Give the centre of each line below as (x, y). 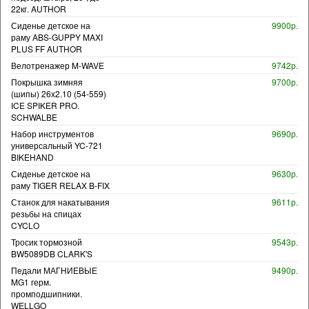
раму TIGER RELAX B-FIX (60, 185)
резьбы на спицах (46, 213)
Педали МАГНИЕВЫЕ (54, 270)
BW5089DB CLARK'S (52, 253)
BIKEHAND (32, 157)
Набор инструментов (52, 133)
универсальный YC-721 (57, 145)
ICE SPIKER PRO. (45, 105)
